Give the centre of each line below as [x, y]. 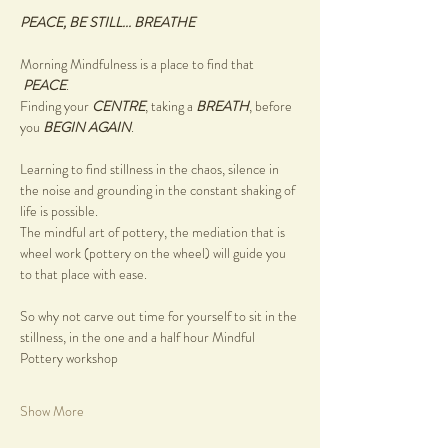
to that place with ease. [83, 274]
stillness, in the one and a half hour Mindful [139, 337]
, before [272, 106]
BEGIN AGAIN [87, 127]
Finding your [56, 106]
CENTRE [118, 106]
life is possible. [59, 211]
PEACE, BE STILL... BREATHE [107, 22]
